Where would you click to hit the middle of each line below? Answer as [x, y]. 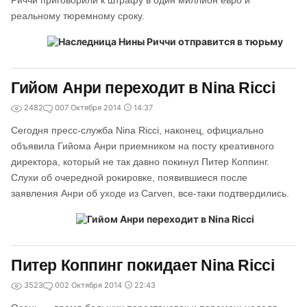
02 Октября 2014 [91, 285]
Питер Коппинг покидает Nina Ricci [143, 265]
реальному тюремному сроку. [78, 16]
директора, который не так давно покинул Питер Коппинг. [140, 162]
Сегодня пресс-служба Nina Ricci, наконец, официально [137, 130]
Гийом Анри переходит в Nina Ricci [143, 88]
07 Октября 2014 [90, 108]
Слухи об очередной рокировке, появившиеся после [129, 177]
